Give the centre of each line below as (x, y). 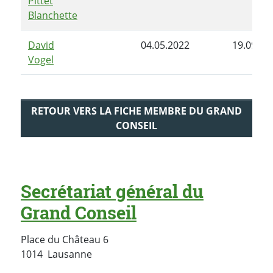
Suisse (106, 254)
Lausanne (70, 254)
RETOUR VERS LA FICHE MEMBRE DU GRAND (136, 111)
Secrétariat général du (112, 192)
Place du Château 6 (65, 240)
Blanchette (53, 15)
